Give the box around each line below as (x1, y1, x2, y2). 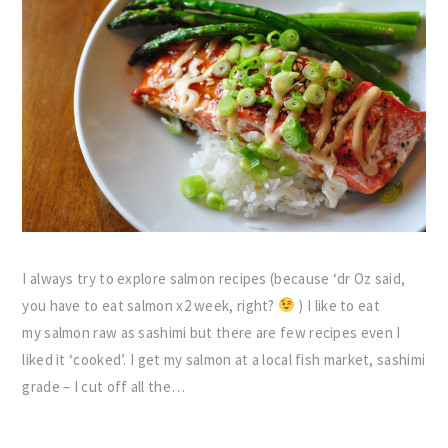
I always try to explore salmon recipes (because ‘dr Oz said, (22, 268, 406, 288)
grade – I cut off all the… (22, 376, 186, 396)
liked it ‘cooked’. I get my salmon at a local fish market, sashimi (22, 349, 426, 369)
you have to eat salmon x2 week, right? (22, 295, 279, 315)
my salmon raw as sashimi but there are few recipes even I (22, 322, 401, 342)
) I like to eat (295, 295, 380, 315)
